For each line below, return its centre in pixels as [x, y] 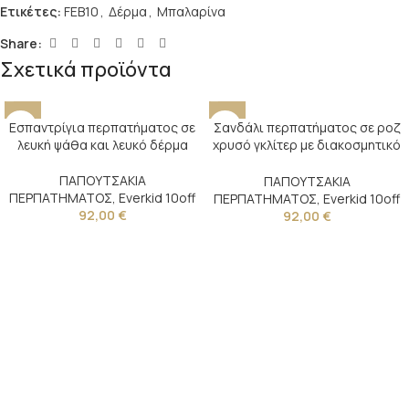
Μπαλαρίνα [191, 12]
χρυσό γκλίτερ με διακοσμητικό [307, 145]
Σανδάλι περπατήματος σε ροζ [307, 128]
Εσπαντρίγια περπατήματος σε [102, 128]
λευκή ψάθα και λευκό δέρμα [102, 145]
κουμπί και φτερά [307, 163]
